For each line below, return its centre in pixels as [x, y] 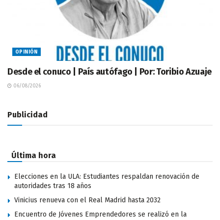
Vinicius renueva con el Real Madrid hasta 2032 [87, 200]
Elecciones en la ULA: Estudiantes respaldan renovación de [107, 176]
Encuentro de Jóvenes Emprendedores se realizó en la [100, 214]
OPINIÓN [27, 52]
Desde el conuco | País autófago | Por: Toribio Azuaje [110, 71]
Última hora [34, 155]
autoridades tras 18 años [53, 186]
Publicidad [27, 114]
